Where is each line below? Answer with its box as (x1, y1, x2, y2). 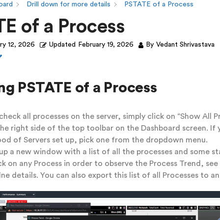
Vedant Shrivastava (156, 41, 215, 48)
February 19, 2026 (78, 41, 134, 48)
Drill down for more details (26, 1, 110, 8)
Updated (49, 41, 76, 48)
